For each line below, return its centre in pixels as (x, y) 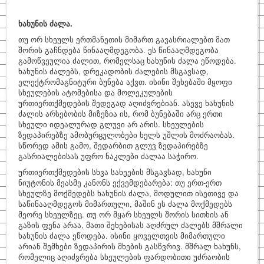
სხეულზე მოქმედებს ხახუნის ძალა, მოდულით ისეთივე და (128, 193)
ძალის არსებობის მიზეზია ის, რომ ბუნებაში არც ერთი (121, 113)
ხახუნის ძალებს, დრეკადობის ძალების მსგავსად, (113, 71)
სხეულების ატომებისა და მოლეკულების (95, 92)
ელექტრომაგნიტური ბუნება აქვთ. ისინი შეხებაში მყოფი (125, 82)
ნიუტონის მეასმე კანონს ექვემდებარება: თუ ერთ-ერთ (120, 182)
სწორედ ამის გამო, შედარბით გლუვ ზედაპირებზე (113, 145)
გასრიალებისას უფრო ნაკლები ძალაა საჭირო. (108, 156)
